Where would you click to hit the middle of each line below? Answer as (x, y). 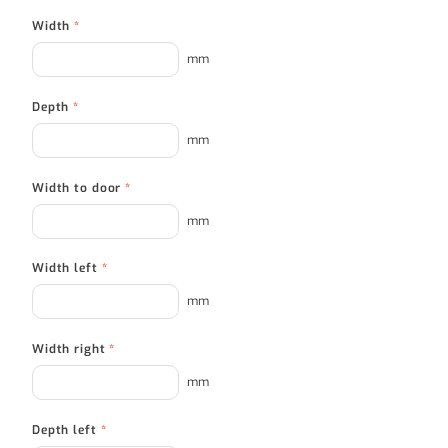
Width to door (79, 187)
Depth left (66, 429)
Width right (71, 348)
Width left (67, 268)
